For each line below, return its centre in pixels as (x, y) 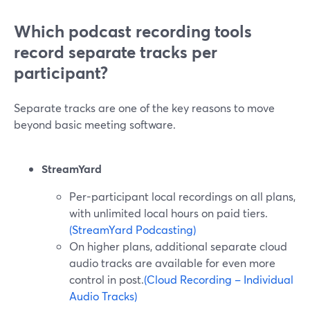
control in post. (107, 279)
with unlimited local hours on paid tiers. (168, 213)
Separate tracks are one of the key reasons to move (144, 108)
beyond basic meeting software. (95, 124)
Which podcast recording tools (133, 31)
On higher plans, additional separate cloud (178, 246)
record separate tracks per (116, 52)
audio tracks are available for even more (172, 263)
